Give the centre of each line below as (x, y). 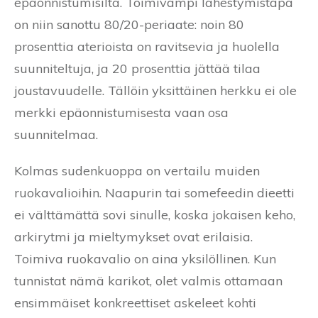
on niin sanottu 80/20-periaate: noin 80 (129, 25)
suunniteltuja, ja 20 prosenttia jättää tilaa (137, 69)
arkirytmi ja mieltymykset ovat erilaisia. (133, 237)
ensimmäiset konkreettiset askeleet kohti (135, 303)
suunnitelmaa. (56, 135)
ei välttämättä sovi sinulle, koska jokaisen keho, (155, 215)
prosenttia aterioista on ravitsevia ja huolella (147, 47)
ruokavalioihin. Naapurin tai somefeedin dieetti (154, 193)
